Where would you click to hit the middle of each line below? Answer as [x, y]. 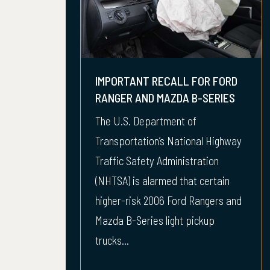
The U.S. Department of [146, 121]
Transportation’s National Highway [168, 141]
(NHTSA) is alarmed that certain [162, 181]
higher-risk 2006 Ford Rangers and [168, 200]
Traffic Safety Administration [157, 161]
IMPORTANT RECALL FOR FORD [166, 81]
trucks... [112, 240]
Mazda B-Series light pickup [155, 220]
